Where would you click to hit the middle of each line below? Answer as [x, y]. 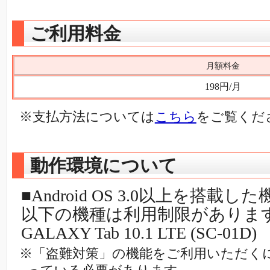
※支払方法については [87, 116]
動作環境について [104, 165]
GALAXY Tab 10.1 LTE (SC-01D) [139, 233]
